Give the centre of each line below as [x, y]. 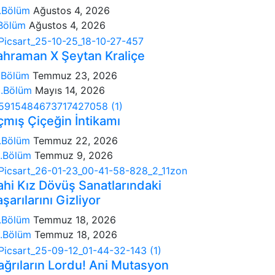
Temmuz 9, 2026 [74, 155]
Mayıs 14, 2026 [70, 90]
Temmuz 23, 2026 [75, 75]
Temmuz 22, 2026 [76, 140]
